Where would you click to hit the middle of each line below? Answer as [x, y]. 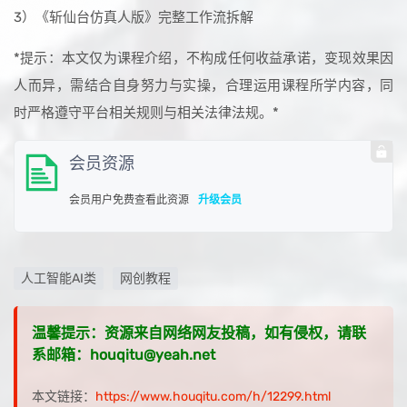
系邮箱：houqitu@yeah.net [124, 355]
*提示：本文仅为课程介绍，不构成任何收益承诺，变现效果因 [203, 59]
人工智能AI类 [59, 279]
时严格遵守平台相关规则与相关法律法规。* [146, 113]
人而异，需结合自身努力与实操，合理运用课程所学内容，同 [203, 86]
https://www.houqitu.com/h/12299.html [213, 397]
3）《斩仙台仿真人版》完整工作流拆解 [134, 18]
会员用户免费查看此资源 [129, 200]
